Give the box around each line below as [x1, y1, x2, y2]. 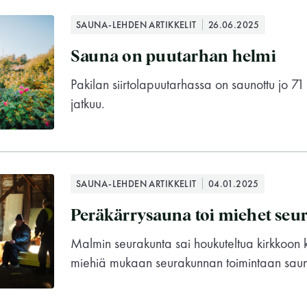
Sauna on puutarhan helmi [71, 49, 276, 65]
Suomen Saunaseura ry [83, 282, 224, 302]
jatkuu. [71, 95, 105, 112]
